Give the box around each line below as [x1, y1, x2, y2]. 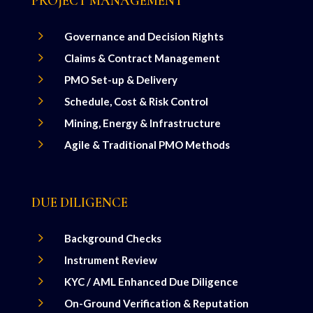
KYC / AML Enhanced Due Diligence [64, 275, 238, 288]
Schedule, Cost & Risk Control [64, 94, 208, 108]
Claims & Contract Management [64, 51, 220, 64]
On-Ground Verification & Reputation [64, 296, 249, 310]
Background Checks [64, 231, 161, 245]
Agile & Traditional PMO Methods [64, 138, 230, 151]
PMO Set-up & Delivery [64, 73, 177, 86]
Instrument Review [64, 253, 157, 266]
